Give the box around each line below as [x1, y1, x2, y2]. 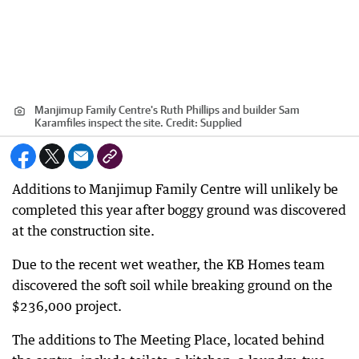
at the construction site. [12, 223, 155, 239]
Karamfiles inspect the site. [34, 116, 163, 129]
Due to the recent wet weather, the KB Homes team [12, 256, 325, 272]
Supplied [200, 116, 242, 129]
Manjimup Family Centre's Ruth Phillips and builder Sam [34, 103, 300, 116]
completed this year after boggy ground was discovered [12, 202, 346, 218]
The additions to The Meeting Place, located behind [12, 332, 325, 348]
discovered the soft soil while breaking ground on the [12, 277, 333, 293]
